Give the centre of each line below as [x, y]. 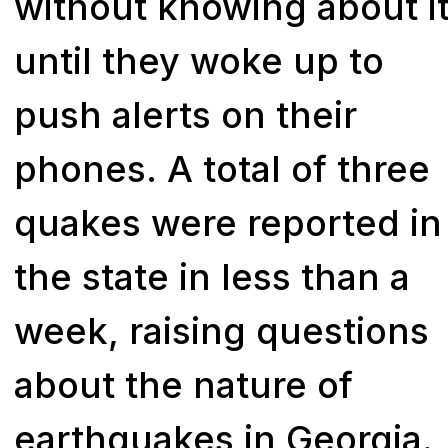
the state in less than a [212, 276]
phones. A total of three [222, 168]
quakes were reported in [228, 222]
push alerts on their [186, 114]
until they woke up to [199, 60]
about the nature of [184, 384]
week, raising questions [222, 330]
